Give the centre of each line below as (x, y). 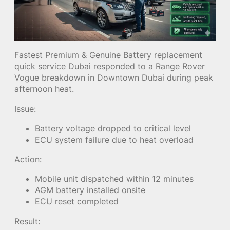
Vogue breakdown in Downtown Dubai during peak (114, 78)
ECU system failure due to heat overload (114, 139)
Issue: (25, 109)
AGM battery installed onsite (90, 190)
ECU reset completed (77, 202)
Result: (27, 221)
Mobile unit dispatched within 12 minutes (114, 179)
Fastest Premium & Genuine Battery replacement (108, 55)
